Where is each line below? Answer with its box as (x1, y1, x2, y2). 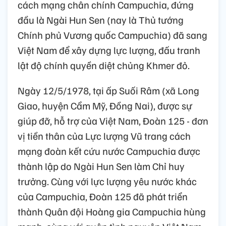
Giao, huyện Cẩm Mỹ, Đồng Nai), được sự (18, 98, 192, 112)
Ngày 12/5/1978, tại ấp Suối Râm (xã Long (18, 83, 199, 97)
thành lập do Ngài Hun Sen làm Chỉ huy (18, 159, 185, 173)
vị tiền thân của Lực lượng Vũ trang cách (18, 129, 191, 142)
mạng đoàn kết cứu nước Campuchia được (18, 144, 200, 157)
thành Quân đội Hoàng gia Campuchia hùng (18, 204, 206, 218)
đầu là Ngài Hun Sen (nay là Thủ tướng (18, 13, 184, 26)
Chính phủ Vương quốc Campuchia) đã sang (18, 28, 207, 41)
